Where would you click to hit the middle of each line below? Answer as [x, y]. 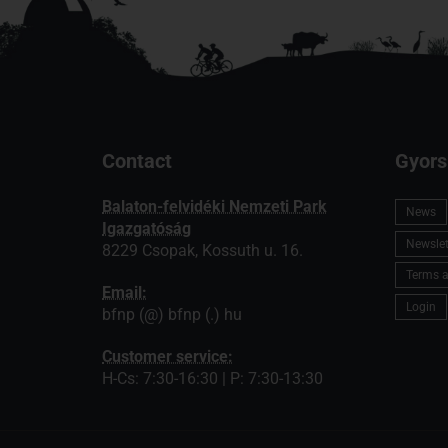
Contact [137, 160]
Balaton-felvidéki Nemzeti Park [214, 206]
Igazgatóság [146, 228]
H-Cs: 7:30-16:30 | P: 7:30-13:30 [212, 378]
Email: [124, 292]
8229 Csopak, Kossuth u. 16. [202, 250]
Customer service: [167, 356]
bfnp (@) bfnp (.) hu [172, 314]
